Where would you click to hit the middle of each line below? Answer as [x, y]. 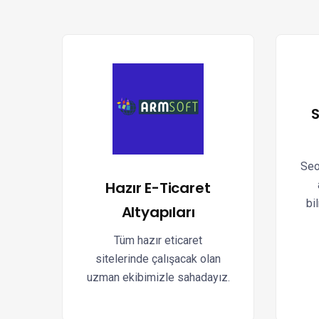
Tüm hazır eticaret [158, 240]
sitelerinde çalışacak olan [158, 259]
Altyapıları [158, 212]
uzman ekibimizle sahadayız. [158, 277]
